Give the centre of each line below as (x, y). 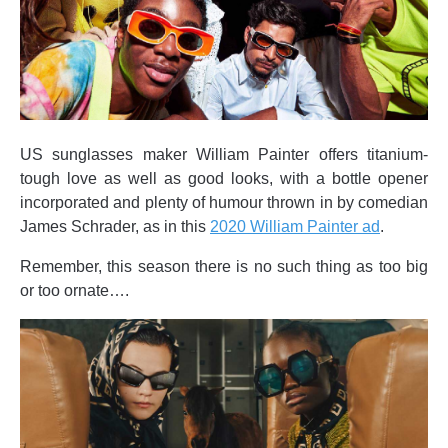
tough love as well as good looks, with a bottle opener (224, 178)
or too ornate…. (74, 290)
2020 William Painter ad (295, 226)
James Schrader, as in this (113, 226)
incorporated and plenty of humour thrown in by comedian (224, 202)
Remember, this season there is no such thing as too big (224, 266)
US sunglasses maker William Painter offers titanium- (224, 154)
